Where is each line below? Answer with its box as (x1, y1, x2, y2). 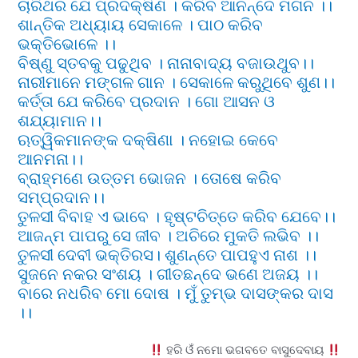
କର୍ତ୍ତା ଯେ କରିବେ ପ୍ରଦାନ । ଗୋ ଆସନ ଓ (18, 91, 276, 113)
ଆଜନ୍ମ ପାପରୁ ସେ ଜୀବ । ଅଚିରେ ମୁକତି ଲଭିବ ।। (18, 225, 320, 247)
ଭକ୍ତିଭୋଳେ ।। (18, 34, 117, 55)
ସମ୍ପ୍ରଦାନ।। (18, 187, 105, 209)
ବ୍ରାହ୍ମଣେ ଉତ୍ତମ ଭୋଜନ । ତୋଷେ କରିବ (18, 168, 282, 189)
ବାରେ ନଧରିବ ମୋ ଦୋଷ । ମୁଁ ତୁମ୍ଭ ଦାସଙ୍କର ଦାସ (18, 283, 334, 304)
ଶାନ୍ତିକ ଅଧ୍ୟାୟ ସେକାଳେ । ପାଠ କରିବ (18, 14, 264, 36)
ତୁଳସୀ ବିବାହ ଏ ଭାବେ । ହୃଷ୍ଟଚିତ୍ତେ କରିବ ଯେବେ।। (18, 206, 336, 228)
